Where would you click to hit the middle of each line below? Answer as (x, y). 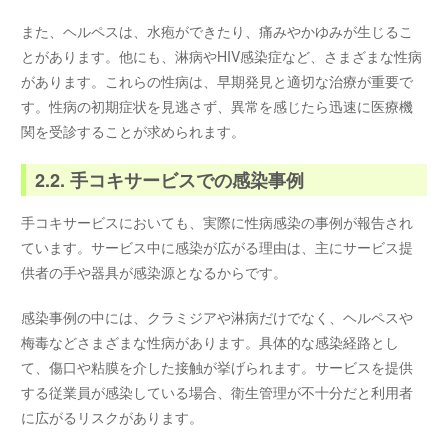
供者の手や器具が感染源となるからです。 (154, 272)
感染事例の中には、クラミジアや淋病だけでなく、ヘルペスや (217, 316)
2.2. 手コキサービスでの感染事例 (170, 179)
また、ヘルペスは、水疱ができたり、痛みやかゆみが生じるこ (217, 30)
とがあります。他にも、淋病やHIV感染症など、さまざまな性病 (222, 55)
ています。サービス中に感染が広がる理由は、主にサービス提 (217, 247)
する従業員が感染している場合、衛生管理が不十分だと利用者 (217, 391)
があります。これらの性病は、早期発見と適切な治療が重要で (217, 80)
